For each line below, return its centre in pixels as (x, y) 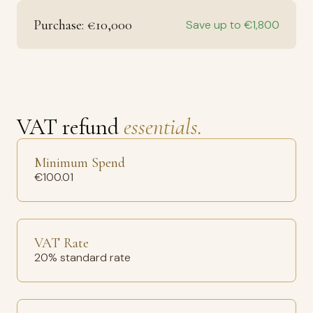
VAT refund (70, 127)
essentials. (163, 127)
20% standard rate (82, 257)
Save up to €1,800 (233, 25)
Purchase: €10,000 (83, 25)
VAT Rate (61, 243)
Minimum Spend (80, 163)
